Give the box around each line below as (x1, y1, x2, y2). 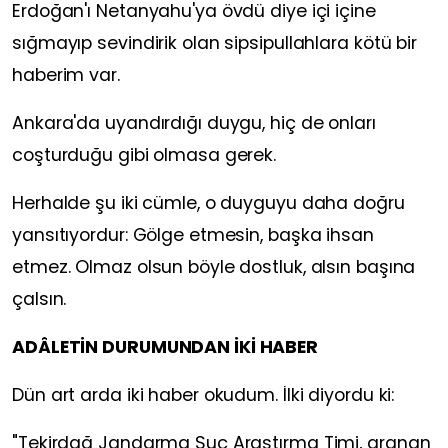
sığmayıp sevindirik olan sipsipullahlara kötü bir (12, 31, 418, 56)
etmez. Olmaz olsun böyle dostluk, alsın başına (12, 255, 416, 280)
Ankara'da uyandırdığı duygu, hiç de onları (12, 111, 376, 136)
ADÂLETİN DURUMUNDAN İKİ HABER (12, 335, 319, 360)
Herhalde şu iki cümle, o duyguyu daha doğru (12, 191, 405, 216)
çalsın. (12, 287, 67, 312)
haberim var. (12, 63, 120, 88)
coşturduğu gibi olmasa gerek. (12, 143, 277, 168)
